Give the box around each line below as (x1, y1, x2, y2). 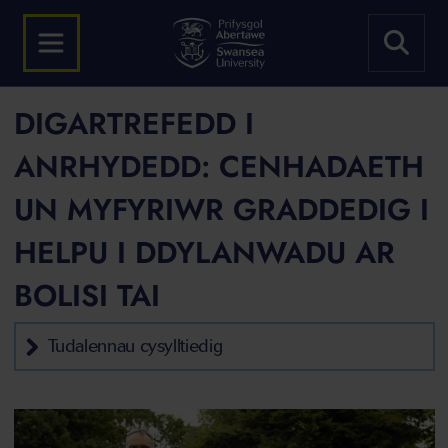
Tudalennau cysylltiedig (47, 335, 223, 357)
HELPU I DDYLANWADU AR (13, 231, 395, 274)
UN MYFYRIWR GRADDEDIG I (13, 188, 429, 231)
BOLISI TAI (13, 274, 160, 317)
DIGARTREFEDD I (13, 102, 254, 145)
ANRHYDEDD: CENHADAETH (13, 145, 424, 188)
